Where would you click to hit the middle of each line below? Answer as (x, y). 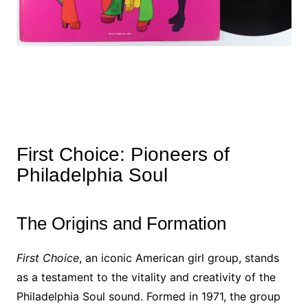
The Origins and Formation (121, 223)
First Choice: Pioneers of (123, 154)
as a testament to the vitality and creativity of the (146, 277)
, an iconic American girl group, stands (179, 258)
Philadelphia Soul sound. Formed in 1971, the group (148, 296)
